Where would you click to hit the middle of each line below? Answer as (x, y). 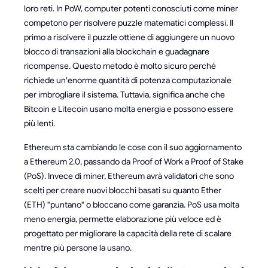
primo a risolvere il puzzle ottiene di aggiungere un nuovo (129, 37)
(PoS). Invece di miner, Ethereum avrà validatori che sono (129, 176)
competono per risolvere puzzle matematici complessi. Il (129, 22)
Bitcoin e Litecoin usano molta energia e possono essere (129, 109)
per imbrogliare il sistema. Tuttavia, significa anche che (124, 94)
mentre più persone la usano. (78, 247)
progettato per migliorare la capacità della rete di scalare (128, 233)
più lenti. (39, 123)
